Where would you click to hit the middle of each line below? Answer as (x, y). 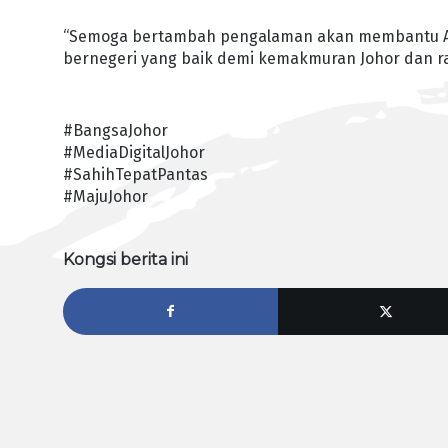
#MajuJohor (106, 196)
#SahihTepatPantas (136, 174)
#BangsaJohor (116, 130)
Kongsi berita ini (126, 260)
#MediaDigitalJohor (134, 152)
